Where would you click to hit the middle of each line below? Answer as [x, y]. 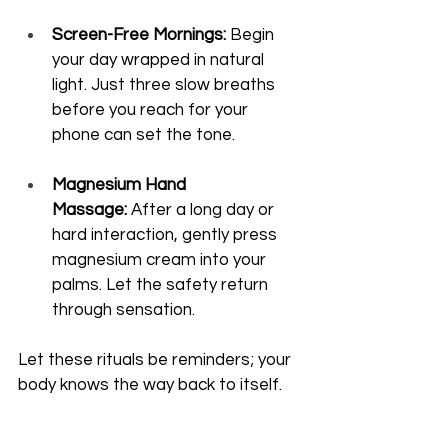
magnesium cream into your [161, 260]
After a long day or [202, 210]
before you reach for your [152, 110]
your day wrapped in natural [160, 60]
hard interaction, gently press [166, 235]
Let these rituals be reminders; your [156, 360]
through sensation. [123, 310]
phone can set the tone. [143, 135]
